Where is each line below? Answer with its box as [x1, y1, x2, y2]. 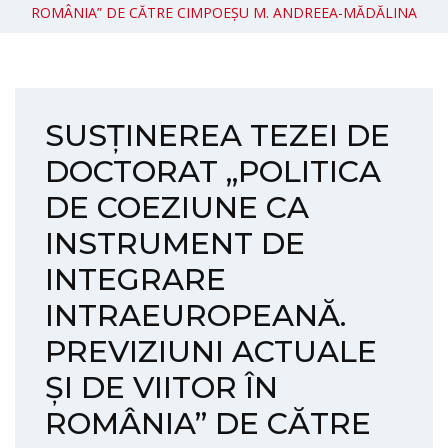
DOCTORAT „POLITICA [45, 153, 381, 190]
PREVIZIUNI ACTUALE [45, 333, 377, 370]
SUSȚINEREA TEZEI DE [45, 117, 390, 154]
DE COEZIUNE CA [45, 189, 309, 226]
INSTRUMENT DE [45, 225, 305, 262]
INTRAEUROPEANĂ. [45, 297, 346, 334]
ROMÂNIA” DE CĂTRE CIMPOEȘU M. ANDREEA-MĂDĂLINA [31, 3, 417, 22]
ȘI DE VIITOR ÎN [45, 369, 278, 406]
